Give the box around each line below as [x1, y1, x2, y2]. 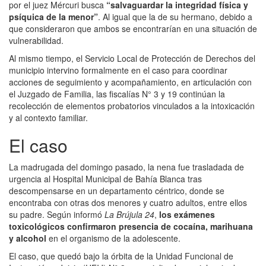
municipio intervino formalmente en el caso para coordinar [9, 64, 227, 76]
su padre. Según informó [9, 208, 104, 220]
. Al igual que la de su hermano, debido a [98, 10, 252, 23]
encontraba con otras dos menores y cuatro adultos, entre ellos [9, 196, 247, 208]
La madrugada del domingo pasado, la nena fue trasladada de [9, 160, 244, 173]
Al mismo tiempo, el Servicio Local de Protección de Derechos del [9, 52, 255, 64]
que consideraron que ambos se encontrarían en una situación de [9, 22, 257, 34]
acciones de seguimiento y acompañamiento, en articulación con [9, 75, 252, 88]
